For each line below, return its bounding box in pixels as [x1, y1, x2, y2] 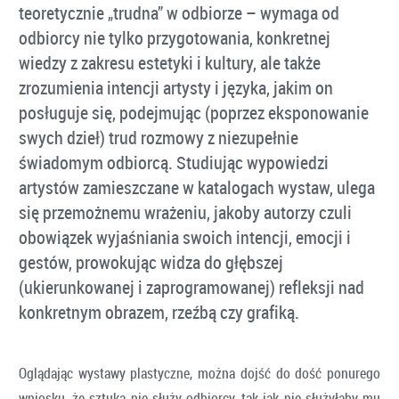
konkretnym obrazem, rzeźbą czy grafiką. [19, 299, 299, 324]
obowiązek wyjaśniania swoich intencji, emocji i [19, 224, 351, 249]
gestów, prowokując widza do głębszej [19, 249, 283, 274]
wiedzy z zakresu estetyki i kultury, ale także [19, 50, 321, 75]
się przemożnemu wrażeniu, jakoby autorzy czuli [19, 199, 352, 224]
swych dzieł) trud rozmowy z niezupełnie [19, 125, 298, 150]
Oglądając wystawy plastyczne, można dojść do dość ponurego [19, 362, 380, 383]
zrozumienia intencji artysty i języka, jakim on [19, 75, 333, 100]
